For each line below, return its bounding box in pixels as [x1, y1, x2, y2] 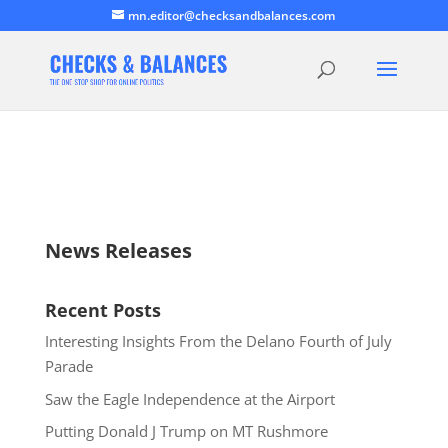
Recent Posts [44, 298, 161, 322]
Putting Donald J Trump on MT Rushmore [44, 421, 328, 441]
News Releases [44, 237, 192, 264]
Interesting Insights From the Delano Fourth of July [44, 331, 392, 351]
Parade [44, 356, 93, 376]
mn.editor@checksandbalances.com [128, 7, 336, 24]
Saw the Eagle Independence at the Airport [44, 388, 335, 409]
